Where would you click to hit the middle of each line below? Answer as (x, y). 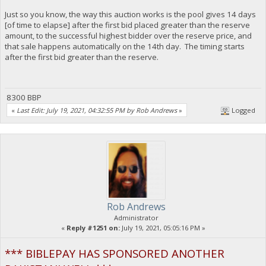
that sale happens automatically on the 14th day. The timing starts (124, 47)
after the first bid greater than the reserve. (82, 57)
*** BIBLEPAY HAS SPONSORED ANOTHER (114, 253)
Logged (243, 110)
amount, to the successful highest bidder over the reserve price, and (128, 36)
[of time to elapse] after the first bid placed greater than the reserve (127, 25)
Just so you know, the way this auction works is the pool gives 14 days (130, 15)
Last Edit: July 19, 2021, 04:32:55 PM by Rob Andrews (97, 110)
